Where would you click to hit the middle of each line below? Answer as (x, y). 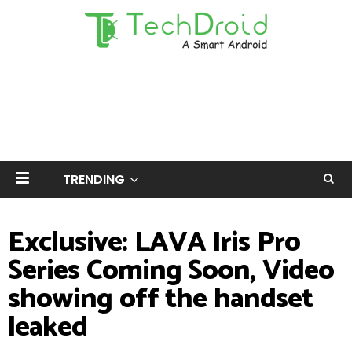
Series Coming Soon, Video (171, 271)
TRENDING (94, 180)
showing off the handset (160, 299)
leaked (48, 327)
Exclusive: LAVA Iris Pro (154, 242)
